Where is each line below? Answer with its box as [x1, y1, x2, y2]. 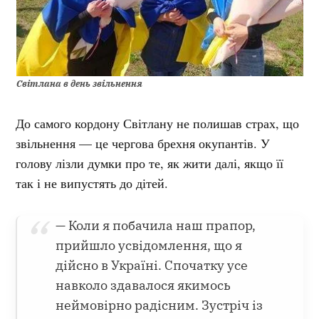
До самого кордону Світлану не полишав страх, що [16, 114, 300, 132]
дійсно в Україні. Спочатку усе [56, 256, 249, 273]
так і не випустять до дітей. [16, 174, 173, 192]
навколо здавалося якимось [56, 276, 231, 293]
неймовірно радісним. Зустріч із [56, 296, 263, 313]
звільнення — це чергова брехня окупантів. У [16, 134, 271, 152]
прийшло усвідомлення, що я [56, 236, 243, 253]
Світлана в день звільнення [16, 77, 142, 89]
